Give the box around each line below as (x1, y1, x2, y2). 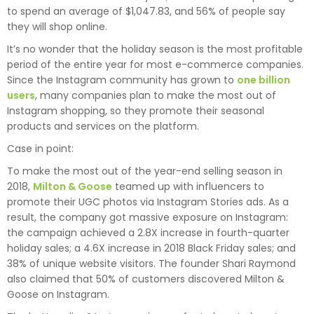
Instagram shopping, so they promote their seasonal (7, 104, 264, 118)
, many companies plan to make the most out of (35, 88, 276, 103)
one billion (237, 73, 290, 88)
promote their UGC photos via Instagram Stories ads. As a (7, 195, 289, 210)
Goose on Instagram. (7, 287, 109, 302)
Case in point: (7, 142, 74, 156)
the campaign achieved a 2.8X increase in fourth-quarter (7, 226, 289, 240)
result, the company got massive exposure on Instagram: (7, 210, 288, 225)
